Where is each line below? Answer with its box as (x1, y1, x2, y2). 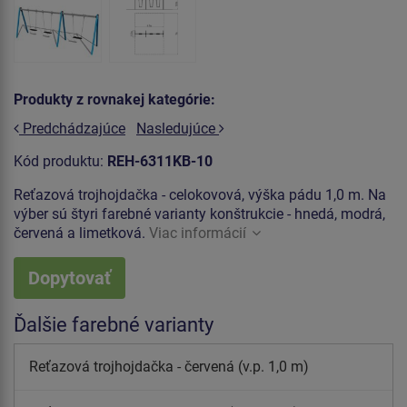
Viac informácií (149, 223, 246, 242)
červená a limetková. (14, 223, 149, 242)
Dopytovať (28, 266, 111, 289)
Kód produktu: (14, 152, 107, 170)
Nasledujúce (136, 119, 219, 137)
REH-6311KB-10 (107, 152, 213, 170)
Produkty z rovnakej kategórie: (14, 91, 215, 109)
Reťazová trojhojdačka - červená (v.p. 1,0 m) (29, 357, 309, 375)
